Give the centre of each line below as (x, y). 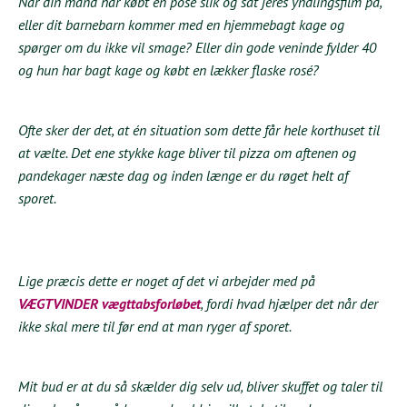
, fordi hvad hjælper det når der (289, 303)
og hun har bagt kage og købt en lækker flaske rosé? (169, 69)
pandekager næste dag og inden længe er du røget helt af (183, 175)
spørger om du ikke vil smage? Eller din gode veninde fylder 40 (197, 47)
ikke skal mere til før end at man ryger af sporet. (155, 326)
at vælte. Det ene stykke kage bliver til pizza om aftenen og (187, 152)
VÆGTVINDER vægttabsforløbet (109, 303)
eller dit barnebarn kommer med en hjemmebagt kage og (181, 24)
